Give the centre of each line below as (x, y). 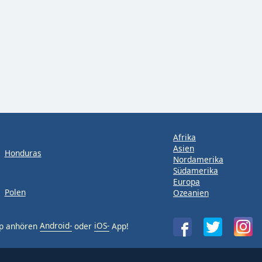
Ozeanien (191, 193)
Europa (187, 182)
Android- (56, 226)
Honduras (23, 153)
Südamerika (196, 170)
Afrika (185, 137)
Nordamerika (198, 159)
